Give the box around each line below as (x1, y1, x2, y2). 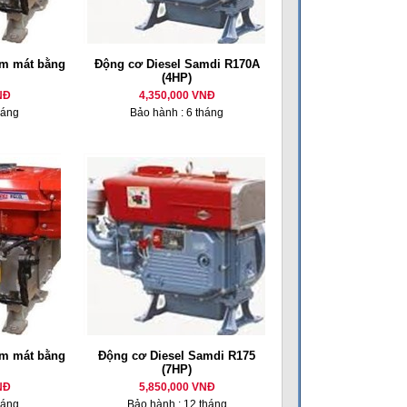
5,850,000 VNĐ (138, 381, 215, 393)
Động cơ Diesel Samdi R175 (98, 349, 255, 362)
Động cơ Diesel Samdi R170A (94, 57, 260, 71)
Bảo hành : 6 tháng (130, 106, 223, 119)
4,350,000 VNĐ (138, 89, 215, 102)
